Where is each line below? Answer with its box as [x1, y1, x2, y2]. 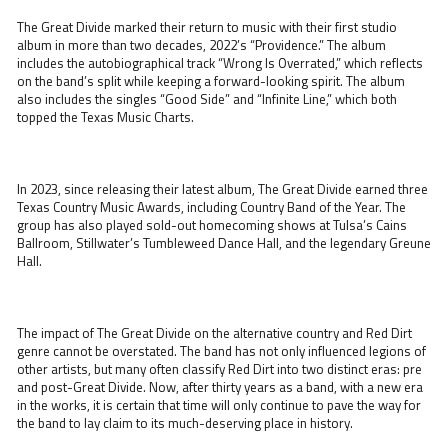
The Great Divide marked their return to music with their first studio [17, 16, 397, 37]
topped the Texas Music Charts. [17, 106, 194, 127]
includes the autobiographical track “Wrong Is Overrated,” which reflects [17, 52, 423, 73]
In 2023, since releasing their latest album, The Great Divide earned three [17, 178, 428, 199]
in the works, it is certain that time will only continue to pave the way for [17, 394, 421, 415]
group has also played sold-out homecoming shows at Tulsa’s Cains [17, 214, 407, 235]
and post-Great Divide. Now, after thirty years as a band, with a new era [17, 376, 423, 397]
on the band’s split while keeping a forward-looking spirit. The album [17, 70, 405, 91]
